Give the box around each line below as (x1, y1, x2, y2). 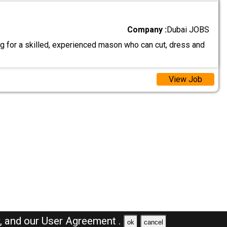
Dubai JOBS (167, 24, 210, 34)
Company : (127, 24, 167, 34)
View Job (168, 74, 202, 85)
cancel (143, 218, 163, 226)
